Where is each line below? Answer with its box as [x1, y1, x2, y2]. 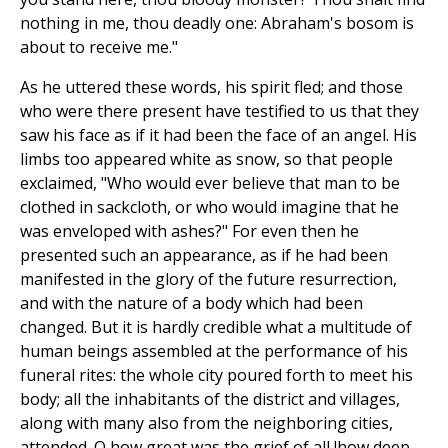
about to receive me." [20, 36, 178, 59]
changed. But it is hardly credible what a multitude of [20, 316, 412, 339]
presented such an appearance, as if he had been [20, 244, 388, 267]
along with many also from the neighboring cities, [20, 412, 393, 435]
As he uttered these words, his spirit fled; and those [20, 76, 403, 99]
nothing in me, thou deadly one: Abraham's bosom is [20, 12, 414, 35]
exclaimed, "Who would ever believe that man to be [20, 172, 400, 195]
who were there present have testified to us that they [20, 100, 419, 123]
